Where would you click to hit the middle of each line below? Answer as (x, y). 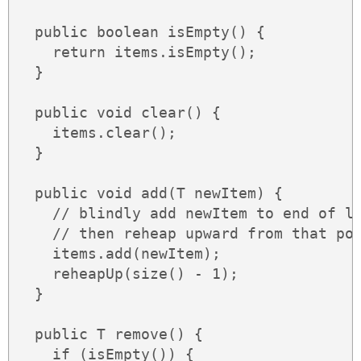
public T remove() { (110, 334)
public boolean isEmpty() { (141, 32)
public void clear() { (119, 113)
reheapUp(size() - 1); (128, 274)
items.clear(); (97, 133)
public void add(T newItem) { (150, 193)
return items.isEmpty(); (137, 52)
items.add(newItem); (119, 254)
